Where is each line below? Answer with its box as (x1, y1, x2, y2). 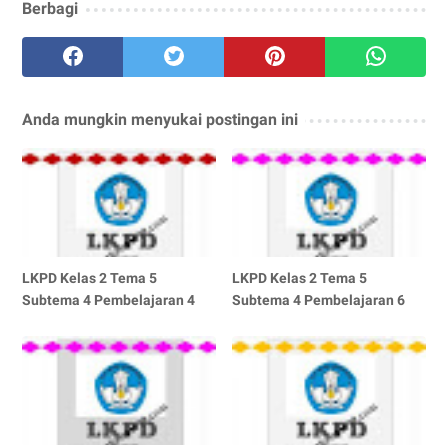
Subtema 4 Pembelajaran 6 (232, 291, 406, 308)
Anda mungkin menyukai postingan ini (22, 109, 298, 129)
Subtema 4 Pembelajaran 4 (22, 291, 195, 308)
